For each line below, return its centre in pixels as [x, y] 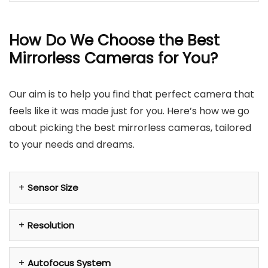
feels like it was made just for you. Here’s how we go [129, 111]
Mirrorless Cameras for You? [113, 58]
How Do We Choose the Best [114, 40]
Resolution [51, 225]
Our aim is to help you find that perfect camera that [132, 94]
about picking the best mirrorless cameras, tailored [130, 128]
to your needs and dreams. [72, 144]
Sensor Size [53, 188]
